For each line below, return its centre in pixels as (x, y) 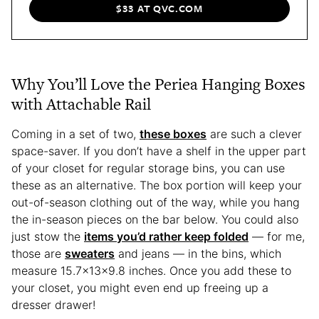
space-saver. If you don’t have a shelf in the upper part (159, 151)
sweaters (90, 253)
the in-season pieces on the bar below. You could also (155, 219)
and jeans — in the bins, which (198, 253)
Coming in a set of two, (75, 134)
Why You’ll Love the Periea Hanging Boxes (158, 84)
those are (38, 253)
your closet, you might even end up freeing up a (140, 287)
